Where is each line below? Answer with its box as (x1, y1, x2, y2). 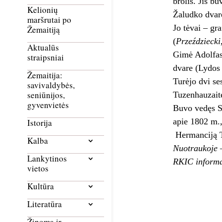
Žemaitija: (27, 69, 62, 81)
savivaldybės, (27, 79, 75, 91)
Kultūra (27, 180, 54, 192)
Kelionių (27, 4, 58, 16)
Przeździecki (175, 36, 221, 46)
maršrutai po (27, 14, 71, 26)
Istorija (27, 117, 52, 129)
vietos (27, 163, 49, 174)
